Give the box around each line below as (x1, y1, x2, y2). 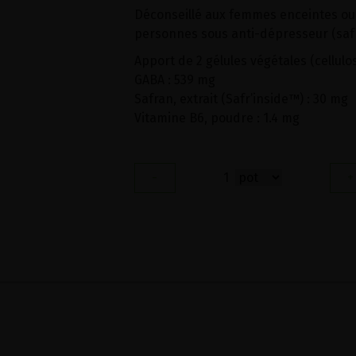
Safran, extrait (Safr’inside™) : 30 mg (133, 91, 348, 106)
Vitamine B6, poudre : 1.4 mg (133, 110, 300, 126)
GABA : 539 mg (133, 72, 215, 87)
